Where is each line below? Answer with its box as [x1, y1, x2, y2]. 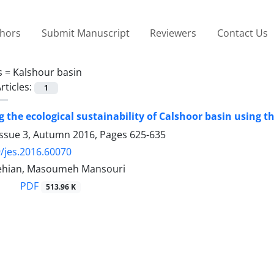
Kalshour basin [13, 65, 82, 79]
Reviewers [150, 26, 197, 40]
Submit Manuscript [41, 26, 130, 40]
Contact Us [217, 26, 268, 40]
